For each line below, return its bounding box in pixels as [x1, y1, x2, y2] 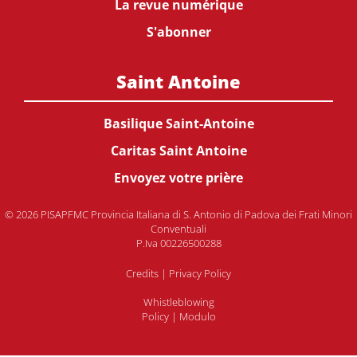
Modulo [178, 309, 216, 324]
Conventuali [151, 222, 206, 236]
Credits [126, 266, 159, 280]
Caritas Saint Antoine [110, 142, 247, 159]
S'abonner [146, 23, 211, 41]
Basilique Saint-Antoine [103, 115, 254, 132]
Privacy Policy [169, 266, 231, 280]
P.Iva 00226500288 [135, 236, 222, 250]
